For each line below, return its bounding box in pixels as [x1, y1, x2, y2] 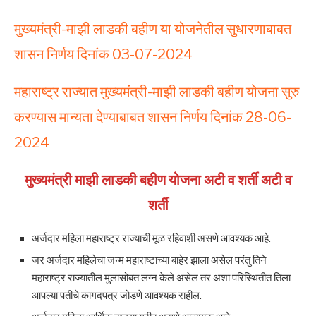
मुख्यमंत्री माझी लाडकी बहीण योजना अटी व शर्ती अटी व [24, 171, 292, 189]
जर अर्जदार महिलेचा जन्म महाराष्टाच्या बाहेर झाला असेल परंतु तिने [32, 254, 267, 267]
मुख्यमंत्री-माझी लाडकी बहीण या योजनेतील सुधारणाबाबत [14, 20, 291, 38]
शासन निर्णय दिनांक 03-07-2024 [14, 46, 193, 63]
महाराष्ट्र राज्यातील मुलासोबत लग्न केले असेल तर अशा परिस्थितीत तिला [32, 272, 291, 285]
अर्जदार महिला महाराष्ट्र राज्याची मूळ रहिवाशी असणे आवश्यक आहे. [32, 232, 271, 245]
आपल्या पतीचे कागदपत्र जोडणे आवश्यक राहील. [32, 289, 202, 303]
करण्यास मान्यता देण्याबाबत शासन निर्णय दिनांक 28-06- [14, 109, 291, 126]
